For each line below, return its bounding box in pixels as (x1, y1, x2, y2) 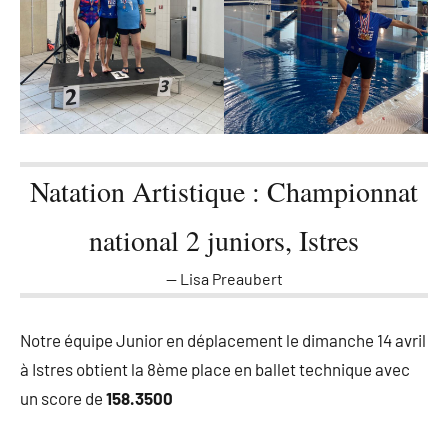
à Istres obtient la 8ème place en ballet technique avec (20, 359, 410, 380)
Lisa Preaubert (179, 269, 283, 289)
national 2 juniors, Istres (89, 221, 359, 260)
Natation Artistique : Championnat (30, 172, 418, 211)
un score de (20, 388, 103, 409)
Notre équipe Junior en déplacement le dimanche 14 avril (20, 330, 426, 351)
